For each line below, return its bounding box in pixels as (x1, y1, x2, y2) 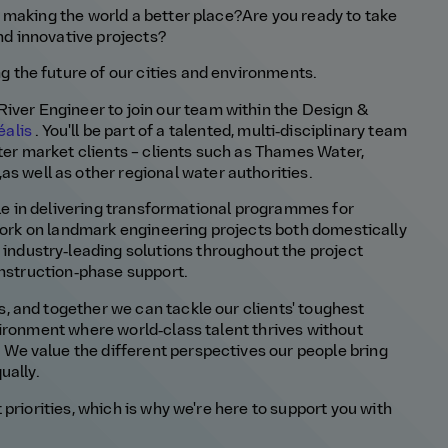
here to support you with (214, 401, 392, 418)
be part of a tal (82, 123, 189, 140)
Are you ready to (241, 8, 365, 25)
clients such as (139, 144, 255, 161)
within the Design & (225, 102, 368, 119)
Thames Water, (254, 144, 365, 161)
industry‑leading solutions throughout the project (3, 244, 363, 261)
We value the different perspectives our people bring (4, 344, 388, 361)
